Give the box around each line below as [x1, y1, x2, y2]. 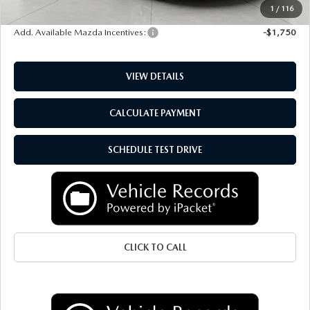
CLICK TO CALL [123, 241, 187, 253]
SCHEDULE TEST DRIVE [108, 144, 202, 155]
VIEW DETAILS [126, 71, 184, 82]
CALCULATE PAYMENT [109, 107, 201, 118]
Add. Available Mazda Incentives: [13, 26, 147, 37]
